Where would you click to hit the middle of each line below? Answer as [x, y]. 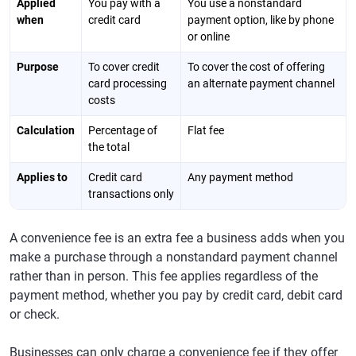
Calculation [46, 130]
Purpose [38, 67]
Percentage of [123, 130]
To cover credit [124, 67]
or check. [35, 314]
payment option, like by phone [261, 20]
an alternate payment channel [261, 83]
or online [209, 37]
